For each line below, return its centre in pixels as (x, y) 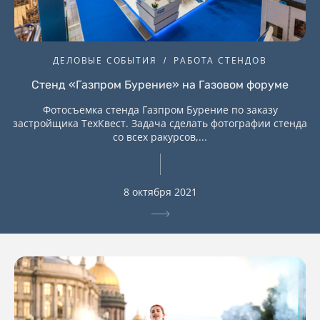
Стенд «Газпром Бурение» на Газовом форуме (160, 85)
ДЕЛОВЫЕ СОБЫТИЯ (105, 61)
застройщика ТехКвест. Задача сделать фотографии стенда (160, 124)
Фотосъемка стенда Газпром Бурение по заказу (160, 110)
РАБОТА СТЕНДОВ (220, 61)
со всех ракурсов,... (160, 137)
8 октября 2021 (160, 192)
